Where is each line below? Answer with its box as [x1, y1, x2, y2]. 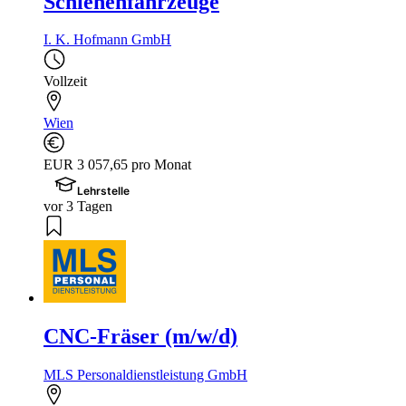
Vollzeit [43, 73, 87, 90]
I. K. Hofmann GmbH [43, 32, 171, 48]
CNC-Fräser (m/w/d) [43, 324, 237, 349]
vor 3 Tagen [43, 198, 112, 215]
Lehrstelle [77, 184, 130, 198]
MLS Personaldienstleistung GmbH [43, 367, 247, 383]
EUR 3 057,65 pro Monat [43, 157, 191, 173]
